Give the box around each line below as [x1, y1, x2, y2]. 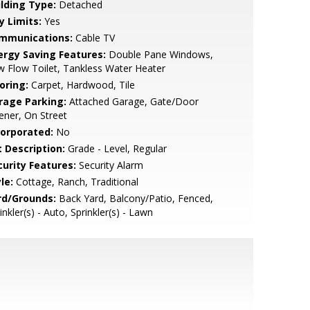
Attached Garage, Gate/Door [66, 95, 199, 108]
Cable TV [72, 31, 115, 44]
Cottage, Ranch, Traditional [12, 175, 138, 188]
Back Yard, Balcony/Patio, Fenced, [55, 192, 213, 205]
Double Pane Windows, [105, 48, 213, 61]
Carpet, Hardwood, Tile [28, 78, 135, 91]
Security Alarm [75, 158, 143, 172]
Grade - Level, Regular [64, 142, 167, 155]
